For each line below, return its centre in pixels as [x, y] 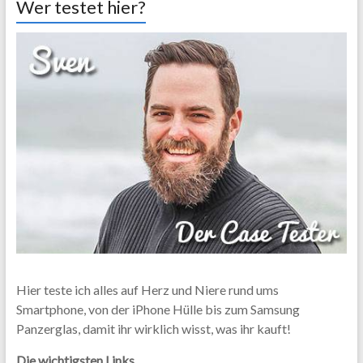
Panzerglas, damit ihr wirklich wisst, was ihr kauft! [153, 328]
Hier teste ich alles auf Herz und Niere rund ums [147, 289]
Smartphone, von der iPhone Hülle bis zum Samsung [158, 309]
